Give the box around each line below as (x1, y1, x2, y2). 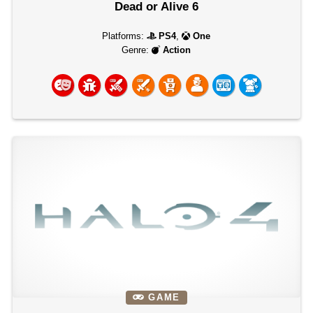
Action (163, 45, 191, 55)
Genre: (122, 45, 152, 55)
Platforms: (102, 31, 147, 41)
